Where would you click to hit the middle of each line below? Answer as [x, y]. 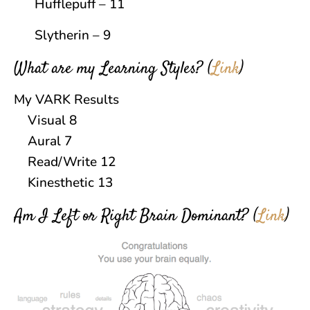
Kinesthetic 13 [63, 183]
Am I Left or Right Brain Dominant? [131, 217]
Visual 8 [45, 120]
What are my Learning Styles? [108, 69]
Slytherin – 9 [73, 35]
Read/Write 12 [65, 162]
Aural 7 [43, 141]
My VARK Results [66, 100]
